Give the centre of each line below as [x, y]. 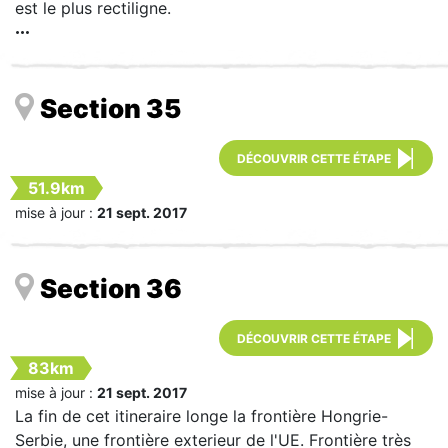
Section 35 [110, 108]
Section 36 [111, 289]
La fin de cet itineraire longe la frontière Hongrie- [201, 416]
